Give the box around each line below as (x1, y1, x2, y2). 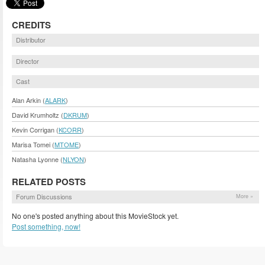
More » (236, 192, 253, 201)
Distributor (16, 34, 46, 44)
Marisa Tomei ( (12, 140, 54, 150)
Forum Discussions (16, 192, 72, 202)
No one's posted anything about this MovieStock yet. (12, 211, 179, 221)
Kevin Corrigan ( (12, 125, 59, 135)
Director (16, 56, 39, 66)
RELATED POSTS (12, 175, 86, 189)
